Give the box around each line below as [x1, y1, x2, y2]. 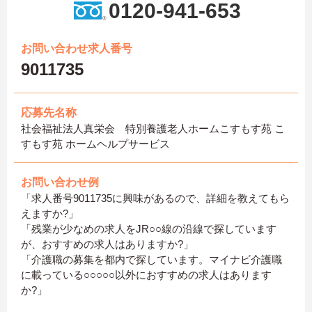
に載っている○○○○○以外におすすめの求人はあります [21, 269, 272, 281]
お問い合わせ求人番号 [21, 42, 132, 55]
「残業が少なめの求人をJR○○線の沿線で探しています [21, 223, 276, 235]
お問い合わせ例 [21, 176, 99, 189]
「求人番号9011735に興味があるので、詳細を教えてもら [21, 192, 290, 205]
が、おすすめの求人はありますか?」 [21, 238, 194, 251]
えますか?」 [21, 208, 79, 220]
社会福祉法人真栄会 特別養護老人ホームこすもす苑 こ [21, 123, 285, 135]
